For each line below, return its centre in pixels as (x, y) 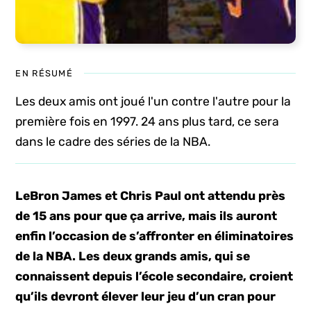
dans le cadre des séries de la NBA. (113, 142)
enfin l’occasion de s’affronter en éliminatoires (155, 236)
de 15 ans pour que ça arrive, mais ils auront (146, 216)
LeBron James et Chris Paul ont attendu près (151, 196)
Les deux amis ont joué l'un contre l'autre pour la (153, 101)
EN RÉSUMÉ (44, 73)
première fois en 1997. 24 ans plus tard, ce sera (148, 121)
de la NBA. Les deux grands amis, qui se (133, 256)
